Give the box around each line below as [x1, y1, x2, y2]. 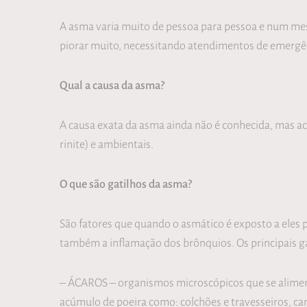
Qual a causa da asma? [60, 77, 164, 93]
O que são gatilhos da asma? [60, 175, 192, 191]
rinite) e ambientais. [60, 136, 153, 151]
